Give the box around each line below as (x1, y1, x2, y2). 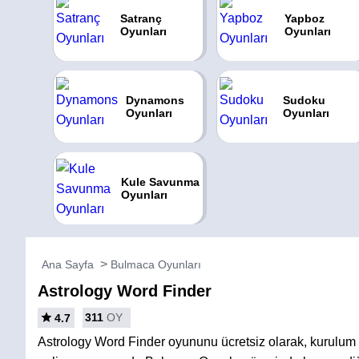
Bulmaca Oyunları (111, 258, 201, 271)
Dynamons (125, 94, 184, 107)
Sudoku (283, 94, 326, 107)
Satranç (119, 12, 162, 25)
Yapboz (284, 12, 325, 25)
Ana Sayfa (42, 258, 94, 271)
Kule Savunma (120, 175, 200, 188)
